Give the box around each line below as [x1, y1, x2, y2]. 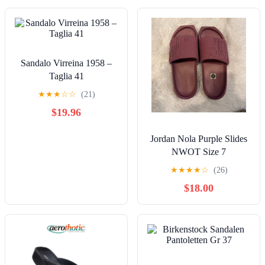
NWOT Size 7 [172, 146, 226, 157]
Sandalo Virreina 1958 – [21, 57, 112, 68]
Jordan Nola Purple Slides [150, 133, 247, 144]
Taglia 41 [49, 70, 84, 81]
